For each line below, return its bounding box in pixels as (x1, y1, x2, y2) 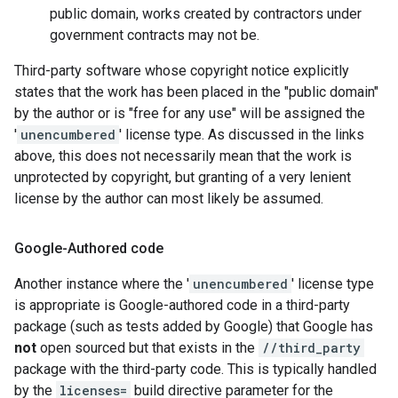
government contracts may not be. (50, 27, 259, 44)
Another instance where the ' (14, 275, 189, 292)
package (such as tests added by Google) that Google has (14, 318, 373, 335)
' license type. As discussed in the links (119, 126, 364, 143)
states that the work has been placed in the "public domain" (14, 84, 378, 100)
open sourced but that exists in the (36, 339, 259, 356)
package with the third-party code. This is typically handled (14, 361, 377, 378)
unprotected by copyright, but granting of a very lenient (14, 169, 351, 186)
